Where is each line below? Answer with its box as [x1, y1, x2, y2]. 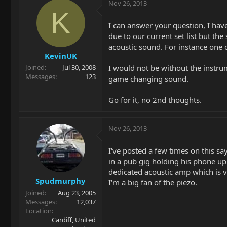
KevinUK [44, 51, 77, 61]
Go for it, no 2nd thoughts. [108, 94, 202, 105]
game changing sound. [108, 73, 188, 84]
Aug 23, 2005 [58, 188, 96, 197]
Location [25, 206, 52, 215]
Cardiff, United [52, 215, 96, 224]
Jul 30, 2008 [62, 63, 96, 72]
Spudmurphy [35, 176, 86, 186]
